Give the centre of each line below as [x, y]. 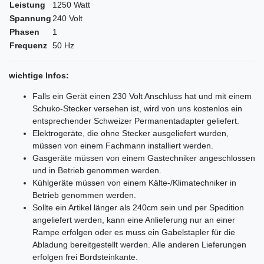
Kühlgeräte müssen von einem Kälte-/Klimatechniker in [134, 182]
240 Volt [67, 18]
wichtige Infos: [39, 75]
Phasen [24, 32]
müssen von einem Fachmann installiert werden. [123, 145]
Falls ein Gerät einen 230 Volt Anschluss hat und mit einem [142, 96]
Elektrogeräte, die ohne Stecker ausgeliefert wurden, [131, 133]
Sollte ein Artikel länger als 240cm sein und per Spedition [138, 207]
